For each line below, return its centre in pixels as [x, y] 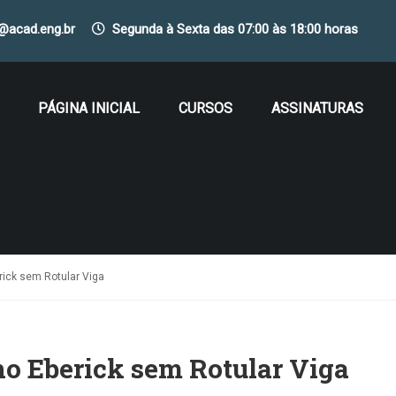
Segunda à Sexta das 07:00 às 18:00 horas [235, 29]
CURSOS [206, 108]
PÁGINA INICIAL [89, 108]
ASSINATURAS [317, 108]
